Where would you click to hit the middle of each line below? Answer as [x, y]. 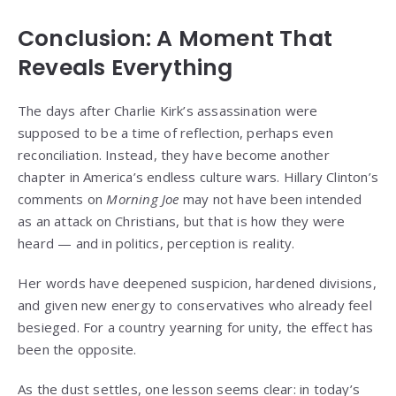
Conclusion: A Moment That [175, 39]
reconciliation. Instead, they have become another [174, 155]
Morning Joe [143, 199]
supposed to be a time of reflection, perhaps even [175, 133]
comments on [62, 199]
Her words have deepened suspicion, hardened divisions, [197, 283]
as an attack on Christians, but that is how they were [182, 221]
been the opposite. [77, 350]
